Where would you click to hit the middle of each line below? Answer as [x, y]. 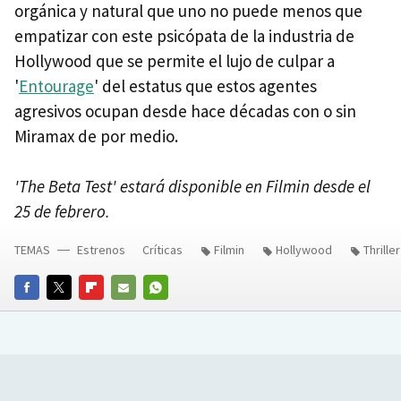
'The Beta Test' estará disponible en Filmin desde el [192, 187]
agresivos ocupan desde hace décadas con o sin [185, 111]
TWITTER [72, 312]
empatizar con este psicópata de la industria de [184, 36]
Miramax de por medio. [96, 137]
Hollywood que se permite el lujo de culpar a [175, 61]
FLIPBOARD [109, 312]
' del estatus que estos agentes [205, 86]
